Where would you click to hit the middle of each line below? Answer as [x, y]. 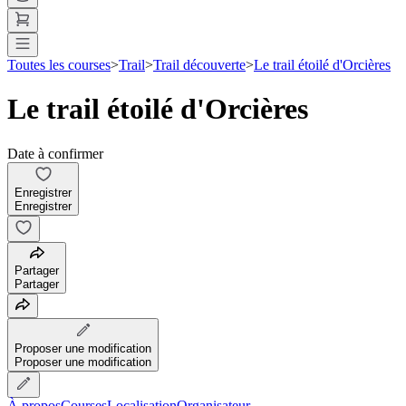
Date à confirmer [55, 153]
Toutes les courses [59, 64]
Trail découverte [199, 64]
